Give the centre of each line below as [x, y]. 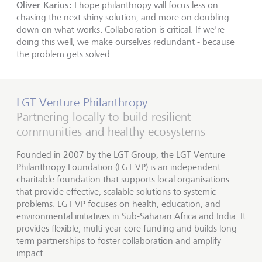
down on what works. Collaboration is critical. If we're [120, 30]
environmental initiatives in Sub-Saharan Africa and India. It [131, 216]
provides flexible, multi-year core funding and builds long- [128, 229]
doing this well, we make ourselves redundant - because [125, 42]
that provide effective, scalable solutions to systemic [116, 192]
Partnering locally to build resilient [104, 117]
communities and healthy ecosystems [111, 132]
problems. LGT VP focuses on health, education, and [118, 204]
